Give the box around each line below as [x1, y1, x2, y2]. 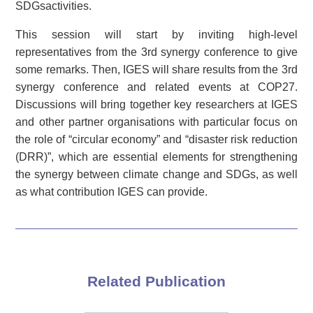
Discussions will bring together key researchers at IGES [15, 98, 298, 110]
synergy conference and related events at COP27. [15, 80, 298, 93]
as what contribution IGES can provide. [15, 185, 208, 198]
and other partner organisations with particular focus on [15, 115, 298, 128]
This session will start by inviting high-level [15, 28, 298, 41]
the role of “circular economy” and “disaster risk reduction [15, 133, 298, 145]
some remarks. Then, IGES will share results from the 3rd [15, 63, 298, 75]
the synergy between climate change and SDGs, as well [15, 168, 298, 180]
